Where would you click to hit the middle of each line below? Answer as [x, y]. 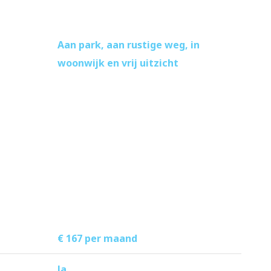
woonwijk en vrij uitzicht [118, 63]
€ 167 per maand [97, 239]
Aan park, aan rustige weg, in [129, 45]
